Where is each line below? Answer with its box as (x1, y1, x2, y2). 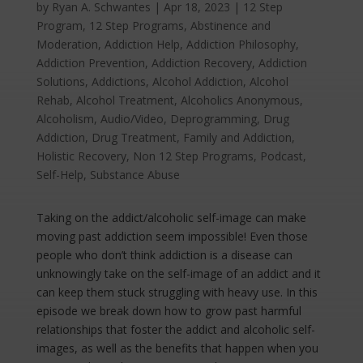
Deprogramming (169, 111, 257, 126)
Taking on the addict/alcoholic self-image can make (36, 210, 306, 225)
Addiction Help (104, 36, 180, 52)
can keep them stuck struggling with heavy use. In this (36, 284, 318, 300)
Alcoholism (36, 111, 94, 126)
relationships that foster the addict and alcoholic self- (36, 322, 315, 337)
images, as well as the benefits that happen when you (36, 340, 318, 356)
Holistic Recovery (36, 148, 126, 164)
